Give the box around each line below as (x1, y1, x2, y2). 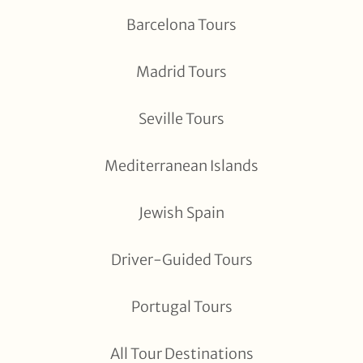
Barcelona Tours (126, 15, 237, 34)
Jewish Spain (139, 203, 224, 222)
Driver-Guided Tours (110, 250, 253, 269)
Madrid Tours (136, 62, 227, 81)
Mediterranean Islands (105, 156, 258, 175)
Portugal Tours (130, 297, 233, 316)
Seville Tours (139, 109, 224, 128)
